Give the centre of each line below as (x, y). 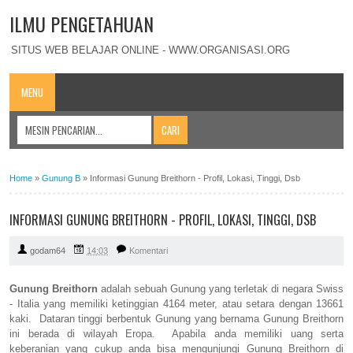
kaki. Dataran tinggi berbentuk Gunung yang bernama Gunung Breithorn (176, 319)
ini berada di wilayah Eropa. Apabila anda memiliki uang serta (176, 334)
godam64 (48, 251)
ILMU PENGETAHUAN (82, 24)
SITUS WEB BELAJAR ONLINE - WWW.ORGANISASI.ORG (150, 50)
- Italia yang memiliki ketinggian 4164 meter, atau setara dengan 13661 (176, 304)
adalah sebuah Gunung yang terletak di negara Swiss (221, 289)
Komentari (149, 251)
